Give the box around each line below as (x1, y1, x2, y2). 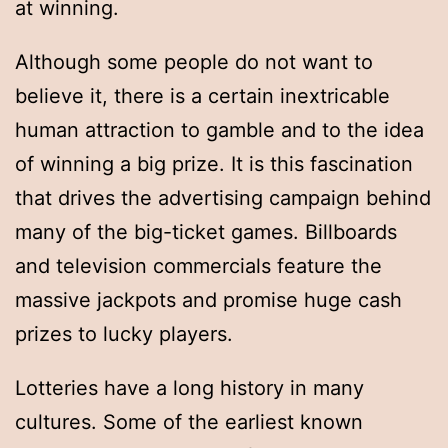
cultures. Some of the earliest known (15, 410, 363, 435)
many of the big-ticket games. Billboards (15, 220, 397, 245)
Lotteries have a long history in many (15, 376, 364, 401)
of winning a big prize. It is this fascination (15, 152, 413, 177)
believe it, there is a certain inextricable (15, 84, 390, 109)
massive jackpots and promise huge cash (15, 288, 402, 313)
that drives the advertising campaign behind (15, 186, 431, 211)
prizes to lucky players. (15, 322, 233, 347)
